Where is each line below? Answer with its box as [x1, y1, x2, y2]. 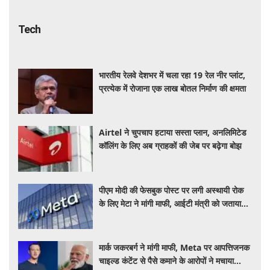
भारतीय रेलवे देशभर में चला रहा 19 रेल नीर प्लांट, [99, 69, 246, 81]
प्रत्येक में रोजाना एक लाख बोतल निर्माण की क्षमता [99, 82, 246, 94]
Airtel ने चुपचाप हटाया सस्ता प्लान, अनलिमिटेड [99, 127, 247, 139]
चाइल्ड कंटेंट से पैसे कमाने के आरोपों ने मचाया [99, 254, 234, 266]
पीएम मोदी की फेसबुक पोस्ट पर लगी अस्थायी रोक [99, 184, 244, 196]
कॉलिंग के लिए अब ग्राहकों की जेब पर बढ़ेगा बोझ [99, 140, 242, 152]
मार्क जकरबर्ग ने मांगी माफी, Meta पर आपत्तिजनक [99, 241, 250, 253]
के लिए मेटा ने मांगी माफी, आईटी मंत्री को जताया [99, 197, 242, 209]
